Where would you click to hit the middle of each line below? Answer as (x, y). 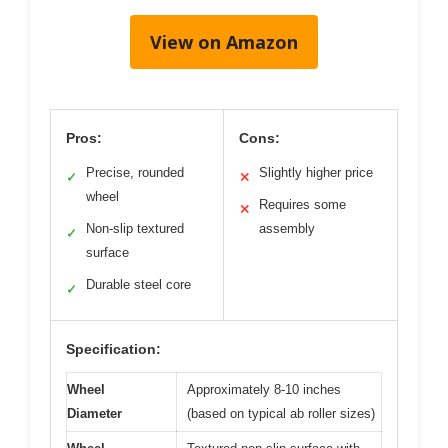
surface (107, 252)
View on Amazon (224, 41)
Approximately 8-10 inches (264, 389)
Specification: (113, 348)
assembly (287, 228)
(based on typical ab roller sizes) (281, 413)
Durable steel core (138, 284)
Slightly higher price (316, 172)
